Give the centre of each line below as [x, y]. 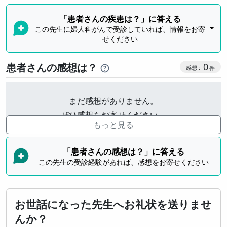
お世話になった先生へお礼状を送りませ [113, 204]
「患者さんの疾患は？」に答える [120, 18]
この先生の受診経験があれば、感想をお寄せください [124, 162]
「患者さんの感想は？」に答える [124, 151]
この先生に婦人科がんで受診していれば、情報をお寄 [120, 29]
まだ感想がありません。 [113, 101]
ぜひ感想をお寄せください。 [113, 115]
